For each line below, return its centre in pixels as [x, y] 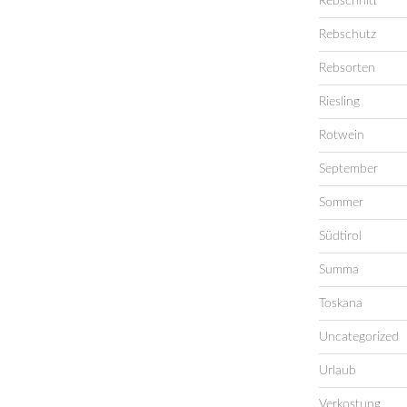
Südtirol [340, 236]
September [348, 169]
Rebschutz [347, 34]
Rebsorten [347, 68]
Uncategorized [358, 337]
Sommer [341, 202]
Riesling [339, 101]
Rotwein [341, 135]
